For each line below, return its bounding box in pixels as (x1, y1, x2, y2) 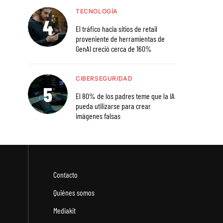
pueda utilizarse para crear (76, 101, 151, 111)
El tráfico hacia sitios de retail (76, 24, 157, 34)
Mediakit (53, 206, 76, 216)
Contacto (53, 170, 78, 180)
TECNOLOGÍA (76, 7, 118, 15)
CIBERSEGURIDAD (76, 75, 133, 83)
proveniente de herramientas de (76, 34, 165, 44)
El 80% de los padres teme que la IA (76, 91, 175, 101)
